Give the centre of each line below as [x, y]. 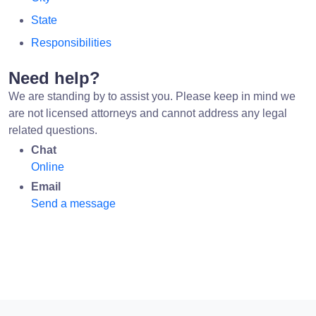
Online [48, 166]
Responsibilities [71, 42]
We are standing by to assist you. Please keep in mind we [152, 96]
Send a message [73, 203]
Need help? [54, 78]
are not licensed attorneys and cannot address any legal [148, 113]
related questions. [53, 130]
